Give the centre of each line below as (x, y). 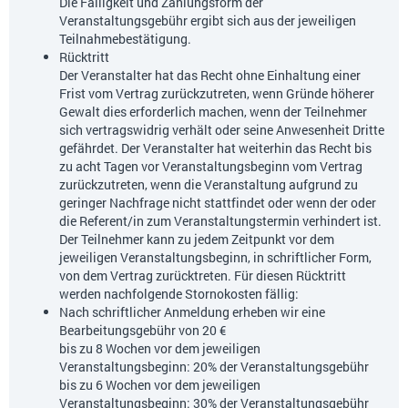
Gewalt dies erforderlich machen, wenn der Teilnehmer (213, 112)
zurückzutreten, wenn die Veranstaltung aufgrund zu (209, 185)
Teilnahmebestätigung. (125, 39)
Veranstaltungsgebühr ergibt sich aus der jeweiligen (208, 21)
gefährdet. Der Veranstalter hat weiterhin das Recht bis (215, 148)
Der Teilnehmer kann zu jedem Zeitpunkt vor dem (197, 240)
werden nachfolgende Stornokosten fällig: (179, 294)
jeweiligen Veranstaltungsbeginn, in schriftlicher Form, (215, 258)
